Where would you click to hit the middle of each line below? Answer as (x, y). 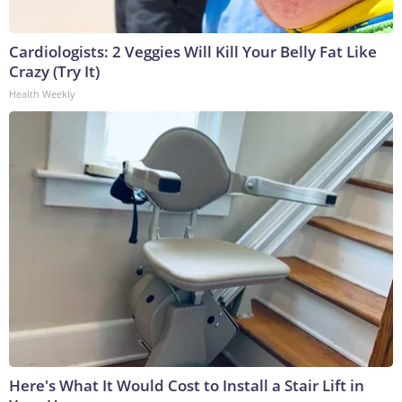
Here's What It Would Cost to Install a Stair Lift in (187, 386)
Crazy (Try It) (54, 72)
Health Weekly (42, 94)
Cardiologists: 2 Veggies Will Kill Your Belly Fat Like (193, 52)
